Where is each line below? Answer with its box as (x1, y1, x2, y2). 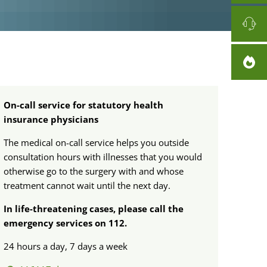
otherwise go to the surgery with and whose (4, 165, 184, 177)
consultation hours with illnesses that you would (4, 151, 202, 163)
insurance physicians (4, 113, 98, 125)
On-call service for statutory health (4, 99, 163, 111)
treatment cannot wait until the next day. (4, 179, 170, 191)
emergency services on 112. (4, 217, 127, 229)
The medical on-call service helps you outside (4, 136, 189, 148)
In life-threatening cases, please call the (4, 203, 184, 215)
